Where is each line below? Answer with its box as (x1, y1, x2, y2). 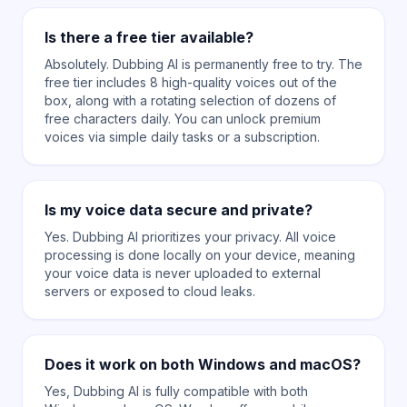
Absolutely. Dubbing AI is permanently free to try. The (45, 56, 362, 72)
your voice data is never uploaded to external (45, 265, 321, 281)
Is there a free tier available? (45, 28, 253, 46)
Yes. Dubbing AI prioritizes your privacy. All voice (45, 229, 336, 244)
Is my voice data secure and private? (45, 201, 313, 219)
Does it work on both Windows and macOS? (45, 355, 361, 373)
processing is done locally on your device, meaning (45, 247, 355, 263)
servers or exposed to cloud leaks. (45, 283, 255, 299)
